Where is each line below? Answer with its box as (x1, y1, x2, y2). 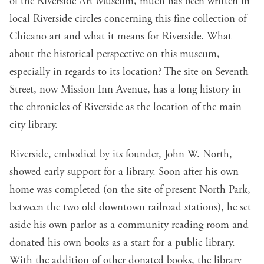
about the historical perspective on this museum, (9, 47, 220, 62)
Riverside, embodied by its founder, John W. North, (9, 147, 232, 162)
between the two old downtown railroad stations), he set (9, 200, 251, 215)
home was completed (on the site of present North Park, (9, 183, 250, 197)
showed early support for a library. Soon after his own (9, 165, 239, 180)
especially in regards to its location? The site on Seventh (9, 65, 249, 80)
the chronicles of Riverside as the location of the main (9, 100, 242, 115)
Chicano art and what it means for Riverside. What (9, 29, 232, 44)
